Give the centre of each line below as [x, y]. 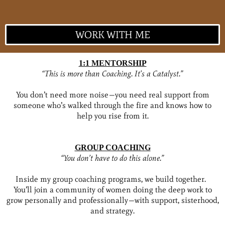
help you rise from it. [113, 116]
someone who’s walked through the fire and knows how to [113, 105]
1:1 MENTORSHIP [113, 63]
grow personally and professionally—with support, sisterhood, [113, 200]
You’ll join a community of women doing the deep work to [113, 189]
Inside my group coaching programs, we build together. [113, 179]
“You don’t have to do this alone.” [113, 158]
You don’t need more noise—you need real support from [113, 94]
